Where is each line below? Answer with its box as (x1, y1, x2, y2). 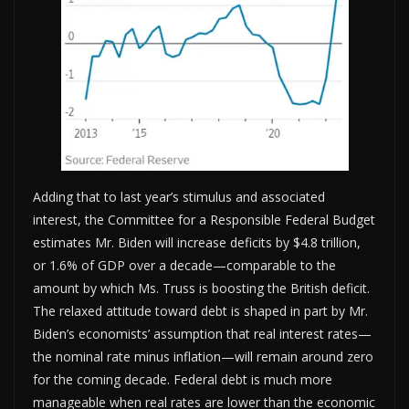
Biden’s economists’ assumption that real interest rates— (33, 324, 372, 342)
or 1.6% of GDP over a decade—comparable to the (33, 256, 336, 274)
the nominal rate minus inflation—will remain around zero (33, 347, 373, 365)
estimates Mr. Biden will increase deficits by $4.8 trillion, (33, 233, 361, 251)
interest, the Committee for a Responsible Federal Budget (33, 210, 375, 228)
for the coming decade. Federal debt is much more (33, 370, 332, 388)
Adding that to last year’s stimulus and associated (33, 187, 325, 205)
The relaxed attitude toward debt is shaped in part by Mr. (33, 301, 368, 320)
